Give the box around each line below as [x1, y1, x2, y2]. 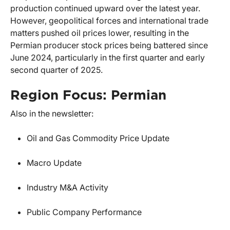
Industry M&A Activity [27, 182, 108, 193]
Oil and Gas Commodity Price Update [27, 133, 169, 144]
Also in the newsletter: [10, 108, 93, 119]
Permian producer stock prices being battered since [10, 40, 208, 51]
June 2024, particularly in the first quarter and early [10, 52, 205, 63]
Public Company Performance [27, 207, 142, 218]
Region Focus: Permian [10, 89, 166, 103]
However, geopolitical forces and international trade [10, 15, 208, 26]
